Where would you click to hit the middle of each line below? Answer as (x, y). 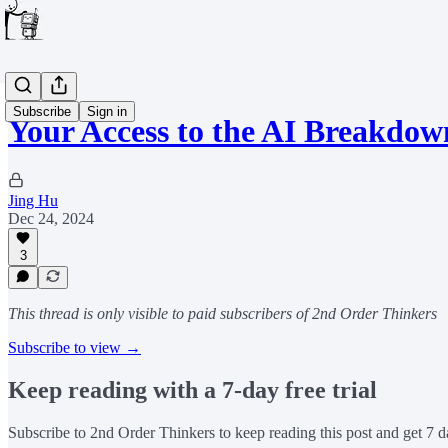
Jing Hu (33, 200)
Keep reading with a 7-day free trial (192, 389)
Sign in (107, 111)
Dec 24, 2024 (51, 218)
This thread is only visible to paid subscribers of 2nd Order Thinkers (222, 313)
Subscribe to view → (74, 347)
